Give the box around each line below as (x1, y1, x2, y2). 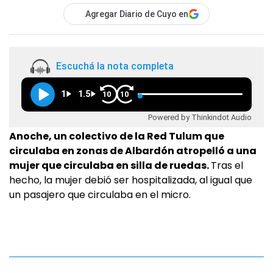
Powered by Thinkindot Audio (148, 112, 252, 122)
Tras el (211, 158, 243, 172)
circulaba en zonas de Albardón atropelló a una (9, 144, 257, 158)
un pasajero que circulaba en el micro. (9, 188, 191, 202)
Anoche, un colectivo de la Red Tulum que (9, 129, 224, 143)
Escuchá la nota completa (56, 60, 174, 73)
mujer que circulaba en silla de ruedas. (9, 158, 211, 172)
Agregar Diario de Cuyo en (85, 9, 188, 19)
